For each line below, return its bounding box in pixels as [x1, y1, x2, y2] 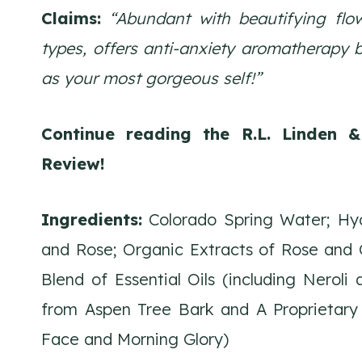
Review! [41, 153, 105, 174]
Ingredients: [41, 208, 142, 229]
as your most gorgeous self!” [41, 67, 262, 88]
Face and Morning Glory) [41, 328, 229, 349]
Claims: [41, 7, 101, 28]
